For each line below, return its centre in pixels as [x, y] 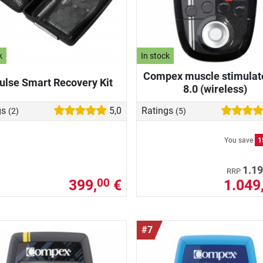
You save [240, 140]
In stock [156, 56]
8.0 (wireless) [215, 89]
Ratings [159, 111]
